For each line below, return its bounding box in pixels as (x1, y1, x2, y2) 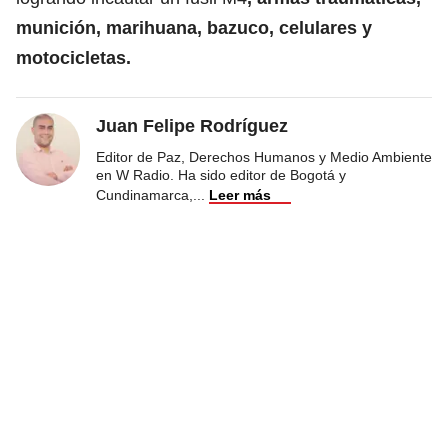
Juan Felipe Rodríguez (96, 115, 288, 136)
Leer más (209, 186, 271, 203)
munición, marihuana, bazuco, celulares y (16, 17, 372, 38)
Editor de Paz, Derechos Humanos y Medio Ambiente (96, 148, 432, 165)
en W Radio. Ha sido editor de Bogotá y (96, 166, 346, 183)
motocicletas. (16, 47, 131, 68)
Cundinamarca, (96, 186, 193, 203)
